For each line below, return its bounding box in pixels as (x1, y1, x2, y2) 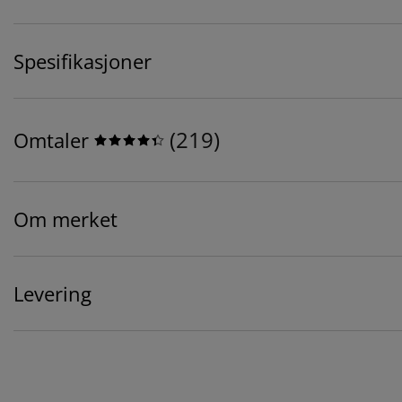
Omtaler (13, 127, 89, 154)
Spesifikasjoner (13, 48, 152, 75)
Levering (13, 280, 92, 308)
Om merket (13, 205, 118, 233)
